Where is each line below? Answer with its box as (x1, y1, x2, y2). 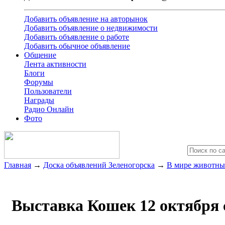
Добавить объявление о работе (24, 33, 129, 42)
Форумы (24, 78, 53, 87)
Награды (24, 96, 54, 105)
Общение (24, 51, 56, 60)
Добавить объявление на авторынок (24, 15, 148, 24)
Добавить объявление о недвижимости (24, 24, 158, 33)
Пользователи (24, 87, 72, 96)
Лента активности (24, 60, 86, 69)
